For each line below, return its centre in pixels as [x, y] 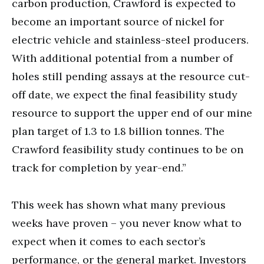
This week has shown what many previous [119, 204]
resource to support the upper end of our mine [132, 113]
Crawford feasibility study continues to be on [128, 149]
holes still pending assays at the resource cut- [131, 76]
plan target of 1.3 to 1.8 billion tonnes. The [118, 131]
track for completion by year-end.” [99, 167]
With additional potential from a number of [122, 58]
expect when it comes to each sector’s [109, 241]
